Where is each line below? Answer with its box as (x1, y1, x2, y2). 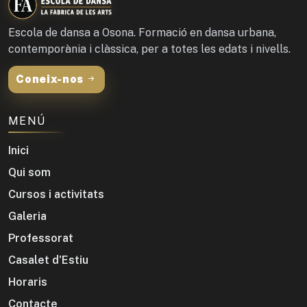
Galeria (8, 209, 47, 223)
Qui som (8, 165, 51, 179)
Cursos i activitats (8, 187, 104, 201)
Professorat (8, 231, 73, 245)
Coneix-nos (16, 73, 86, 86)
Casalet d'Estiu (8, 253, 88, 267)
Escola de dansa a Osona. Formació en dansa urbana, (8, 26, 276, 39)
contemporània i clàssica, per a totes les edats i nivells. (8, 42, 291, 56)
